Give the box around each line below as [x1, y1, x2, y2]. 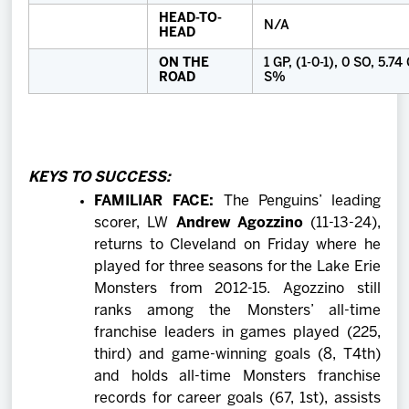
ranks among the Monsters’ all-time [94, 303, 381, 318]
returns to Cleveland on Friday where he [94, 237, 381, 252]
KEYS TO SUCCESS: [28, 170, 172, 184]
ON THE [159, 57, 210, 69]
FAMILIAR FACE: [94, 194, 224, 208]
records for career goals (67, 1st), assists [94, 391, 381, 405]
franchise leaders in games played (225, [94, 325, 381, 340]
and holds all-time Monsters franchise [94, 369, 381, 383]
